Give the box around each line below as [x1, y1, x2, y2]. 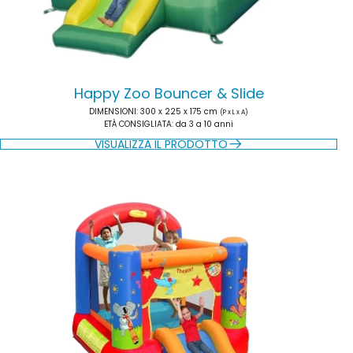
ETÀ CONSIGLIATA [104, 118, 172, 130]
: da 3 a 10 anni [172, 118, 233, 130]
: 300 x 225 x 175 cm [136, 106, 220, 117]
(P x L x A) [220, 108, 248, 117]
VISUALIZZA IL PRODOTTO [94, 136, 228, 152]
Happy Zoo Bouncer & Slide [73, 84, 264, 103]
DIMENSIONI [89, 106, 136, 117]
